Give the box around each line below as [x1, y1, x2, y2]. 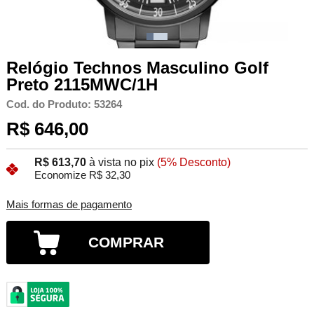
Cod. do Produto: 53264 [6, 98, 122, 110]
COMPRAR [88, 234, 165, 251]
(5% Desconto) [156, 156, 231, 169]
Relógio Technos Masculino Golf [6, 57, 268, 77]
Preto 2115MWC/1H [6, 74, 158, 94]
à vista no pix [88, 156, 154, 169]
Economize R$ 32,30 [34, 170, 130, 182]
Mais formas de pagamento [6, 199, 132, 211]
